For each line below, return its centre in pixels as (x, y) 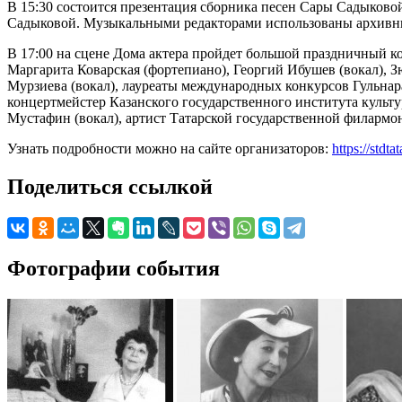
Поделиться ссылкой (110, 186)
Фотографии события (114, 268)
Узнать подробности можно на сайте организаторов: (170, 148)
